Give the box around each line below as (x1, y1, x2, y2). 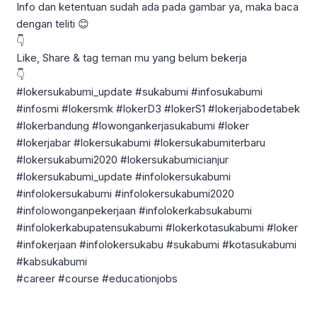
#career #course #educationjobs (16, 271, 178, 285)
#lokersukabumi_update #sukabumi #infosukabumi (16, 84, 263, 98)
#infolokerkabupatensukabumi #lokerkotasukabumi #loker (16, 220, 298, 234)
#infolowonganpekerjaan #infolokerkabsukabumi (16, 203, 252, 217)
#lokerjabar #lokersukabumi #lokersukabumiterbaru (16, 135, 265, 149)
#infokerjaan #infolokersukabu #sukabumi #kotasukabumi (16, 237, 296, 251)
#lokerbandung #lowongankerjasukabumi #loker (16, 118, 249, 132)
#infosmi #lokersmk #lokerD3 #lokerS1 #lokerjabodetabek (16, 101, 300, 115)
